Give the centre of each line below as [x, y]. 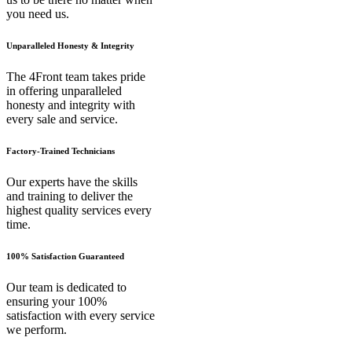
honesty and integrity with [71, 105]
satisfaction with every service [81, 315]
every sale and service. [62, 119]
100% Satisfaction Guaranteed [65, 256]
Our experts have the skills [72, 182]
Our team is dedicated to [66, 287]
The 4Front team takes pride [76, 77]
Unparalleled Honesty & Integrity [70, 46]
